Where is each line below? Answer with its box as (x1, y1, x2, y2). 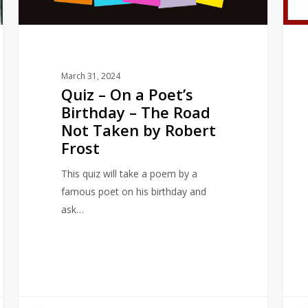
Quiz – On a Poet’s (60, 83, 193, 104)
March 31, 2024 (60, 69, 120, 82)
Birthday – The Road (60, 101, 210, 122)
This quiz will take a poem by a (60, 166, 197, 180)
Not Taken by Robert (60, 119, 216, 140)
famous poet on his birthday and (60, 184, 206, 198)
